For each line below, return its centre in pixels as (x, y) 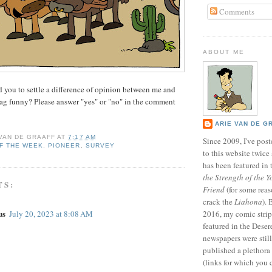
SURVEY (100, 146)
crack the (219, 202)
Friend (214, 190)
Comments (236, 11)
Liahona (248, 202)
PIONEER (64, 146)
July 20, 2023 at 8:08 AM (51, 214)
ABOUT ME (224, 52)
